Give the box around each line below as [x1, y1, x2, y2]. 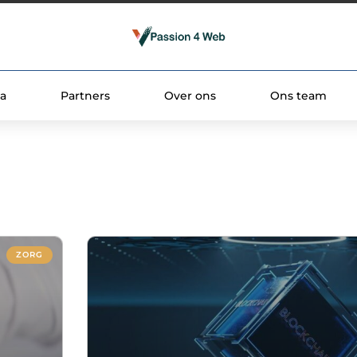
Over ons [163, 88, 216, 103]
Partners [60, 88, 110, 103]
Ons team [269, 88, 327, 103]
